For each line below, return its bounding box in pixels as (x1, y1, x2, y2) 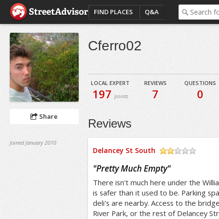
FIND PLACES (93, 7, 133, 16)
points (114, 93, 129, 100)
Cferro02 (88, 38, 142, 53)
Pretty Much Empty (96, 163, 167, 174)
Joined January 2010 (9, 138, 56, 146)
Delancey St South (92, 146, 155, 155)
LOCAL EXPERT (91, 79, 130, 87)
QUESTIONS (184, 79, 217, 87)
